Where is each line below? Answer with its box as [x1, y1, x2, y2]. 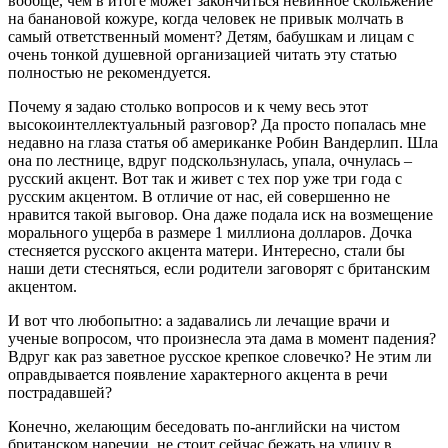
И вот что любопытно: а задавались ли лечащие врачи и [8, 311, 390, 329]
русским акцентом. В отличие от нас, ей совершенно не [8, 187, 390, 205]
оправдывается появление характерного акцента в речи [8, 365, 388, 383]
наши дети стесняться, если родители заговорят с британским [8, 259, 430, 277]
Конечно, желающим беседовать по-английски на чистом [8, 417, 400, 435]
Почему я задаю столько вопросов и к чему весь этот [8, 97, 368, 115]
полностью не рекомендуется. [8, 63, 211, 81]
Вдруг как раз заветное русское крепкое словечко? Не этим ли [8, 347, 432, 365]
